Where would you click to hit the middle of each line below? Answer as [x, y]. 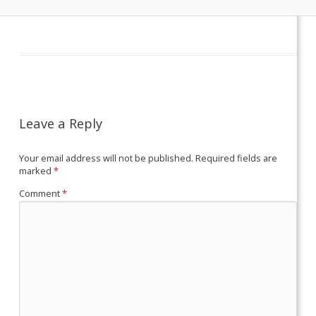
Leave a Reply [61, 123]
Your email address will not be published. [107, 158]
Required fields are [237, 158]
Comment [41, 193]
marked [37, 171]
